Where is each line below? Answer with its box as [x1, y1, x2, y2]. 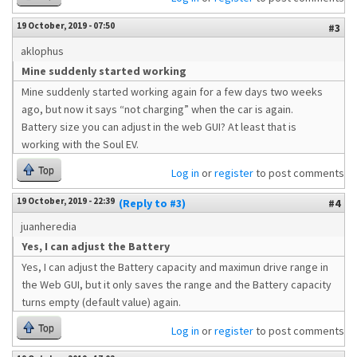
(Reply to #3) [119, 196, 186, 210]
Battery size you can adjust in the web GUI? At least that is [22, 120, 296, 134]
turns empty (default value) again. [22, 295, 181, 309]
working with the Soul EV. [22, 137, 139, 151]
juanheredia [21, 219, 76, 233]
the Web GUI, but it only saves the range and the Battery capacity [22, 277, 331, 292]
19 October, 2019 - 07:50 [17, 20, 115, 31]
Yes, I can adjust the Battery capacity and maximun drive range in [22, 260, 328, 274]
